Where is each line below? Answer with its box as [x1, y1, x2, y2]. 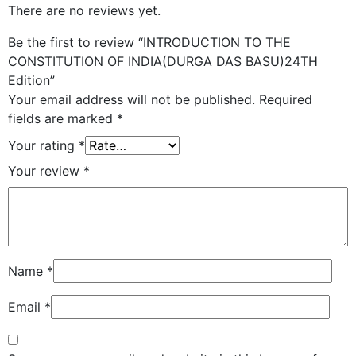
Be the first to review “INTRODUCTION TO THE [8, 33, 291, 50]
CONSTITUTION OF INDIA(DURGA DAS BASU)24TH [8, 52, 318, 69]
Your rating [8, 137, 79, 153]
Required [259, 91, 312, 107]
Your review [8, 162, 83, 179]
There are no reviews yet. [8, 2, 161, 18]
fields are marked [8, 110, 117, 126]
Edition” [8, 72, 55, 88]
